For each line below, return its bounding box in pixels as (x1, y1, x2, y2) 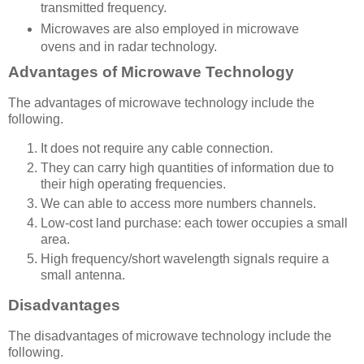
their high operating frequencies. (41, 176, 226, 191)
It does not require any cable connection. (41, 141, 273, 155)
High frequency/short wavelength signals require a (41, 251, 329, 266)
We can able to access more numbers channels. (41, 196, 316, 210)
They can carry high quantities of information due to (41, 160, 334, 175)
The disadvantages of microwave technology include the (8, 329, 331, 344)
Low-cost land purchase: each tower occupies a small (41, 215, 348, 230)
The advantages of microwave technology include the (8, 95, 314, 110)
